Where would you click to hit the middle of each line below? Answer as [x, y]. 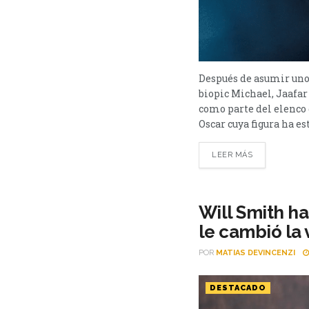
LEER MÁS [232, 154]
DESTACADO [238, 288]
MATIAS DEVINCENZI [256, 252]
